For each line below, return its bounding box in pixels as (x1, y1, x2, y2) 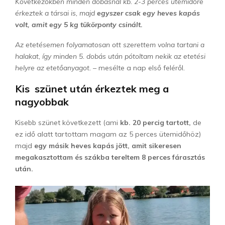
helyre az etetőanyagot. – (15, 63, 98, 72)
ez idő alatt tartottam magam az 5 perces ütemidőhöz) (15, 129, 201, 139)
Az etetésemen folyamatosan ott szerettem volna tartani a (15, 40, 204, 49)
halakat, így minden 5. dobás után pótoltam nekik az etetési (15, 51, 205, 61)
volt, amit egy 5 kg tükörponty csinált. (15, 20, 143, 29)
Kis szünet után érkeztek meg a (15, 82, 169, 95)
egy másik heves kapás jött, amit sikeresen (34, 141, 181, 150)
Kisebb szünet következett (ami (15, 118, 118, 127)
